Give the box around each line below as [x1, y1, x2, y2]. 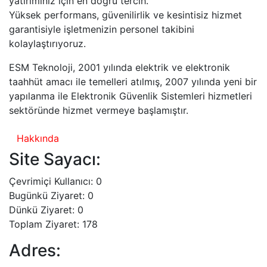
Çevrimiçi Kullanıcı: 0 [9, 175, 102, 187]
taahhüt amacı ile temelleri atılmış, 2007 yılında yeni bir [9, 75, 257, 88]
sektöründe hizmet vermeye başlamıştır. [9, 104, 188, 116]
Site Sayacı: [9, 148, 101, 169]
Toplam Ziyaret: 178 [9, 218, 98, 230]
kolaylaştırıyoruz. [9, 37, 86, 49]
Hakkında [17, 132, 59, 144]
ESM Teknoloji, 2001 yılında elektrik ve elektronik [9, 61, 230, 73]
